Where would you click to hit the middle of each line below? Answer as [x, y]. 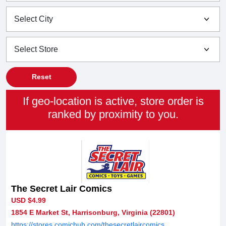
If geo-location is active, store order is [113, 101]
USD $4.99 [29, 200]
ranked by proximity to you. [113, 114]
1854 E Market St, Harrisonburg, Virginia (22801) [93, 212]
